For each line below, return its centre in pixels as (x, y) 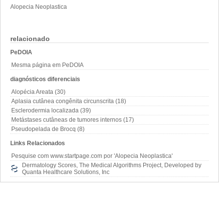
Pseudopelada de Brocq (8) (48, 129)
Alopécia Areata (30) (38, 92)
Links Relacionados (38, 143)
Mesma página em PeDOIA (47, 65)
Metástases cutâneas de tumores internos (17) (73, 120)
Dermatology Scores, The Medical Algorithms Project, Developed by (112, 165)
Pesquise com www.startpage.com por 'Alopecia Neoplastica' (92, 156)
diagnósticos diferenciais (45, 79)
